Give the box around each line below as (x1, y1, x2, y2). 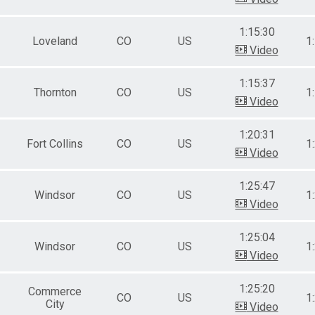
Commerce (28, 284, 82, 298)
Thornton (33, 85, 77, 99)
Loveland (32, 34, 77, 48)
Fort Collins (27, 136, 83, 150)
